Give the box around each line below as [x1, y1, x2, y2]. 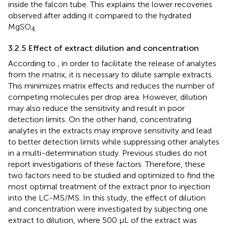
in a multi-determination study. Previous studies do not [8, 148, 207, 158]
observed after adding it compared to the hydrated [8, 10, 191, 20]
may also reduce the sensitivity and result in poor [8, 103, 185, 113]
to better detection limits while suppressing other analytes [8, 136, 219, 147]
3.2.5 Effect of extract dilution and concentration [8, 43, 199, 53]
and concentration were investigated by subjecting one [8, 204, 208, 214]
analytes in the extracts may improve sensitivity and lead [8, 125, 212, 135]
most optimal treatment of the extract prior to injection [8, 181, 210, 191]
